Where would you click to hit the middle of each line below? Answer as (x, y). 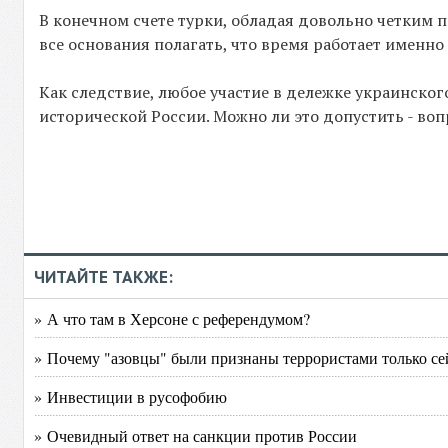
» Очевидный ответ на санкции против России (196, 435)
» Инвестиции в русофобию (131, 396)
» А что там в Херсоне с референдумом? (172, 318)
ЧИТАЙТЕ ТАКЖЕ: (104, 277)
